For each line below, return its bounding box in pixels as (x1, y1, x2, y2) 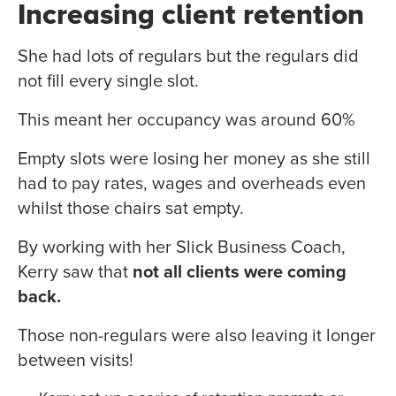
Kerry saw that (18, 262, 133, 284)
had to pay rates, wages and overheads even (18, 173, 366, 195)
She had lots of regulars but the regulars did (18, 46, 359, 68)
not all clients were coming (133, 262, 346, 284)
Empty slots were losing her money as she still (18, 148, 370, 171)
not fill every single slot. (18, 71, 199, 93)
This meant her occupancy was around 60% (18, 110, 355, 132)
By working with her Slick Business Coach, (18, 237, 346, 259)
